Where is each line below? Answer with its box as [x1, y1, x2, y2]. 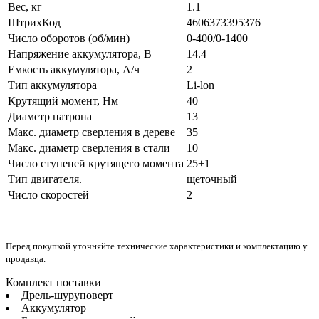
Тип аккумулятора [8, 78, 97, 91]
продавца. [6, 253, 46, 264]
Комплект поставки [6, 276, 101, 288]
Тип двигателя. [8, 172, 82, 185]
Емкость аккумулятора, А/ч [8, 63, 140, 75]
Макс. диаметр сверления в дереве [8, 125, 175, 138]
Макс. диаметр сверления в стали [8, 141, 170, 154]
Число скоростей [8, 188, 89, 201]
